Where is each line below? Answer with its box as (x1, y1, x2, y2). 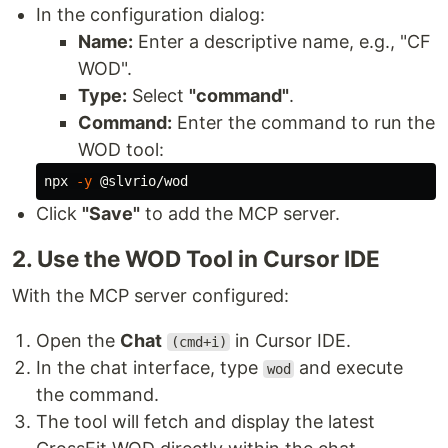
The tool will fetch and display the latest (36, 411, 375, 432)
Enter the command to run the (172, 112, 435, 133)
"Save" (82, 203, 140, 224)
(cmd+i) (170, 334, 227, 350)
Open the (36, 330, 120, 351)
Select (127, 85, 189, 106)
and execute (294, 357, 404, 378)
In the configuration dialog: (36, 4, 265, 25)
